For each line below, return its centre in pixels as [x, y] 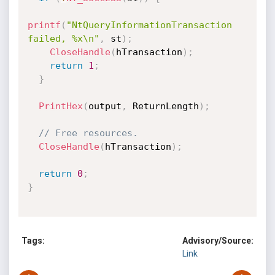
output [105, 106]
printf [44, 25]
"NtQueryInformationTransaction [149, 25]
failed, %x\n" [63, 39]
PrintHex [60, 106]
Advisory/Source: [218, 241]
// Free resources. [88, 133]
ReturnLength [163, 106]
